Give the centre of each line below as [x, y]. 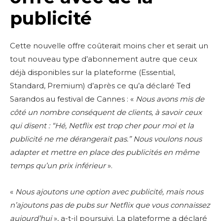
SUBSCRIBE [146, 210]
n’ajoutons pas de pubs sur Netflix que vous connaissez [110, 205]
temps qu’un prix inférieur [58, 166]
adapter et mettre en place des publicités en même [105, 152]
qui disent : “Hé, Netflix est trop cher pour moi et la [102, 126]
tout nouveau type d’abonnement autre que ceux [104, 59]
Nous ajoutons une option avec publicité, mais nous [108, 192]
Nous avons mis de [170, 99]
